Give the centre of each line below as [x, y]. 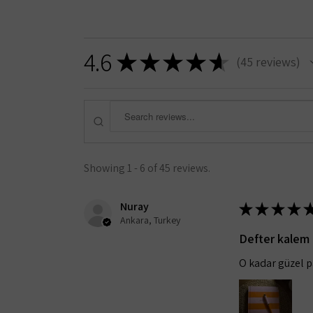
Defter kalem [275, 238]
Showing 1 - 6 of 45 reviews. [147, 168]
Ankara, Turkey [150, 220]
